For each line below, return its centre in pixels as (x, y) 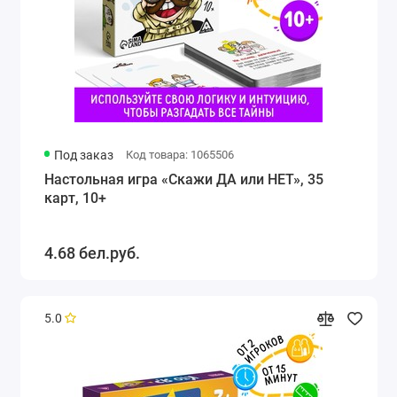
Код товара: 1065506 (179, 154)
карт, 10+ (75, 198)
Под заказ (84, 155)
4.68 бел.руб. (92, 253)
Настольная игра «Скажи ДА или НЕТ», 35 (183, 179)
